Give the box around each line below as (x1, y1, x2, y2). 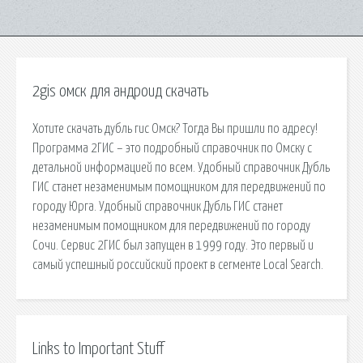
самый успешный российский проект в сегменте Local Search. (32, 258, 323, 271)
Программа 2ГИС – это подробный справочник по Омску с (32, 141, 312, 155)
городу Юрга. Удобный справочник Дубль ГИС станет (32, 199, 283, 213)
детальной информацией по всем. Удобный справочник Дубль (32, 160, 330, 174)
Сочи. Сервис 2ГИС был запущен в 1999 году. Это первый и (32, 238, 314, 252)
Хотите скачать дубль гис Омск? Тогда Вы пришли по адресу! (32, 122, 318, 135)
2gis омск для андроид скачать (32, 83, 208, 100)
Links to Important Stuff (32, 340, 164, 357)
